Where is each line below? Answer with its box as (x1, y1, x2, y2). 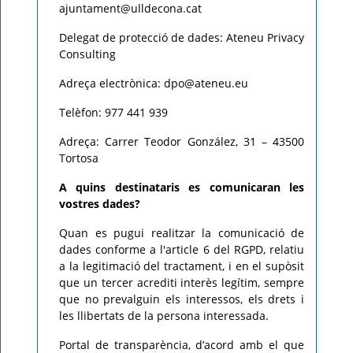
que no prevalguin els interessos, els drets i (59, 292, 304, 307)
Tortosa (59, 150, 98, 165)
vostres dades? (59, 196, 140, 211)
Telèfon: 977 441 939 (59, 105, 168, 120)
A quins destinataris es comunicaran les (59, 180, 304, 195)
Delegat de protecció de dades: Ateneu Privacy (59, 30, 304, 45)
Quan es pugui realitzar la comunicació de (59, 225, 304, 240)
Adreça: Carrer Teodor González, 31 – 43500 (59, 134, 304, 149)
